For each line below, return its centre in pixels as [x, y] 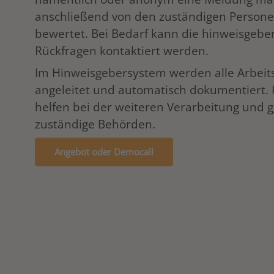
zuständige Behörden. [95, 124]
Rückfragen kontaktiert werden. [122, 50]
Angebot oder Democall [104, 152]
